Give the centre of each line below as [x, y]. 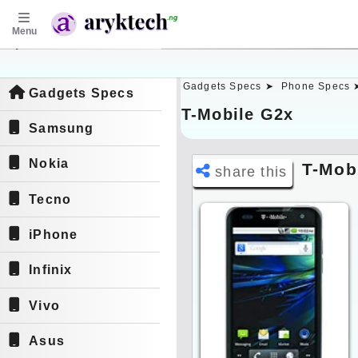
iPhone [54, 235]
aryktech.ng [70, 58]
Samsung [62, 128]
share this [251, 172]
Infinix [51, 270]
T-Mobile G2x [237, 114]
